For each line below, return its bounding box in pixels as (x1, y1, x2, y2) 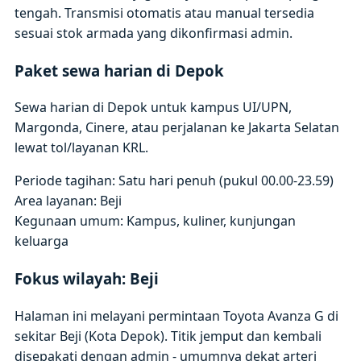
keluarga (15, 232, 69, 251)
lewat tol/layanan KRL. (15, 139, 149, 157)
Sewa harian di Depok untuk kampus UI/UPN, (15, 98, 293, 117)
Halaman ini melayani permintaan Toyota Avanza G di (15, 306, 339, 325)
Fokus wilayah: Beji (15, 268, 160, 289)
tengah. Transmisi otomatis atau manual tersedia (15, 3, 315, 22)
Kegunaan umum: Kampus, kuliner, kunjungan (15, 212, 297, 230)
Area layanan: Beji (15, 192, 122, 210)
